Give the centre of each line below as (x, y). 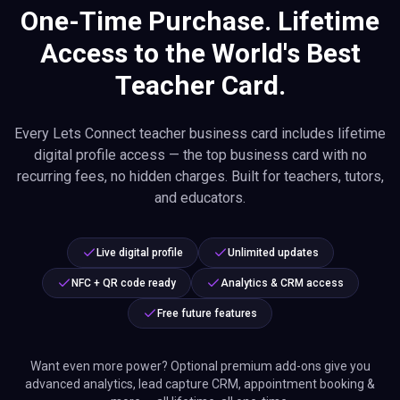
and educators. (200, 198)
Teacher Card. (200, 85)
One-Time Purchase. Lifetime (200, 21)
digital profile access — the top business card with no (200, 155)
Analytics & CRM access (282, 283)
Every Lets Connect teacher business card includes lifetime (200, 133)
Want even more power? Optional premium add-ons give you (200, 366)
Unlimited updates (273, 253)
